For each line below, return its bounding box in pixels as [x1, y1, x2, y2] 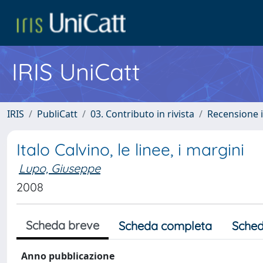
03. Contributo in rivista [90, 107, 194, 120]
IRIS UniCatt [12, 57, 140, 86]
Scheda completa [119, 218, 212, 233]
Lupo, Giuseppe [19, 161, 100, 176]
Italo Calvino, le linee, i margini [16, 139, 244, 160]
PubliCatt [37, 107, 77, 120]
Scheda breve [26, 218, 99, 232]
